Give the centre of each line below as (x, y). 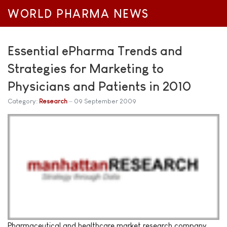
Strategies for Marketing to (86, 68)
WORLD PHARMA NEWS (78, 14)
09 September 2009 (105, 101)
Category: (23, 101)
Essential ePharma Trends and (95, 51)
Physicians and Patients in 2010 (99, 86)
